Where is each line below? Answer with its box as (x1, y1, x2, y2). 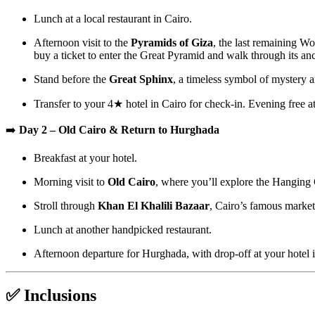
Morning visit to (34, 175, 108, 188)
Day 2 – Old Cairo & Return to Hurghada (19, 123, 219, 136)
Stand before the (34, 72, 109, 85)
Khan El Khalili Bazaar (98, 199, 210, 212)
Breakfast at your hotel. (34, 151, 137, 164)
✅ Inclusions (6, 286, 96, 305)
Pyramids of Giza (131, 36, 213, 49)
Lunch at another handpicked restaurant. (34, 223, 212, 236)
